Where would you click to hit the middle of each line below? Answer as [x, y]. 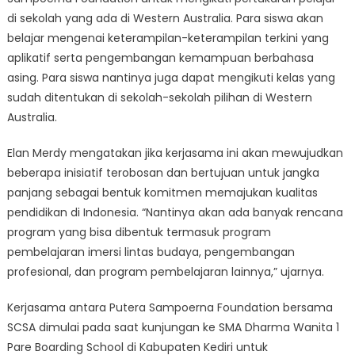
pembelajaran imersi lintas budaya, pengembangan [151, 252]
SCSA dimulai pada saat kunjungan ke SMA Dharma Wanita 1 [173, 327]
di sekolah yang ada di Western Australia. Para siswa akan [165, 18]
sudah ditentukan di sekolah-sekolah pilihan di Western [159, 97]
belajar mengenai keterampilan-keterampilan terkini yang [168, 38]
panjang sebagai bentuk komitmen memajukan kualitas [162, 192]
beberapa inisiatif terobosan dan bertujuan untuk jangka [163, 172]
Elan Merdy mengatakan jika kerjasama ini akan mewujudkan [175, 153]
